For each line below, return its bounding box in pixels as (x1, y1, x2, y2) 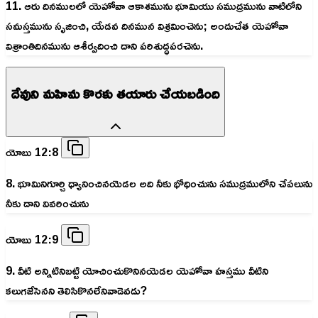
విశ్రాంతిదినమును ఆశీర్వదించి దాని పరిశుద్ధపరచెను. (6, 34, 203, 56)
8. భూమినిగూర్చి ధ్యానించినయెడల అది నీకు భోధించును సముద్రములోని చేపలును (6, 172, 312, 194)
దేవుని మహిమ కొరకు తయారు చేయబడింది (11, 79, 219, 107)
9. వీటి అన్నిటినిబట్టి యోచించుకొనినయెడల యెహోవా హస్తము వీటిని (6, 259, 268, 281)
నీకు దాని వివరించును (6, 192, 89, 214)
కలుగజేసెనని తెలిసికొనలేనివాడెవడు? (6, 279, 147, 301)
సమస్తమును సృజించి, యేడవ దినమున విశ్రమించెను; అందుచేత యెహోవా (6, 14, 288, 36)
